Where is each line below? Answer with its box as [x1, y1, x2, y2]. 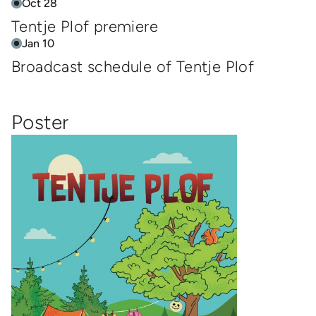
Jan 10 [22, 36, 54, 50]
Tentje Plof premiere [11, 16, 158, 36]
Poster [11, 109, 69, 134]
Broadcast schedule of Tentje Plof [11, 56, 255, 76]
